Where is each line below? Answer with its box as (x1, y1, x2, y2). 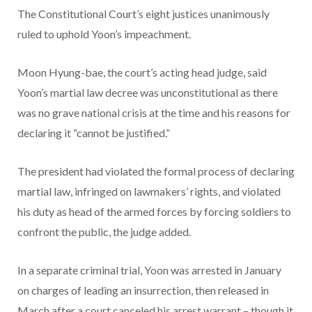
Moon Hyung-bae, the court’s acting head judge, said (17, 65, 267, 79)
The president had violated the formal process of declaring (17, 164, 295, 178)
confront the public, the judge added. (17, 225, 191, 239)
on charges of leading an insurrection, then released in (17, 283, 269, 297)
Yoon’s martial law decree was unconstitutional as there (17, 86, 278, 100)
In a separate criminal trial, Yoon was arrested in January (17, 263, 281, 277)
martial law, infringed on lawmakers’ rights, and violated (17, 185, 281, 198)
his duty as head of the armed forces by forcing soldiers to (17, 205, 291, 219)
